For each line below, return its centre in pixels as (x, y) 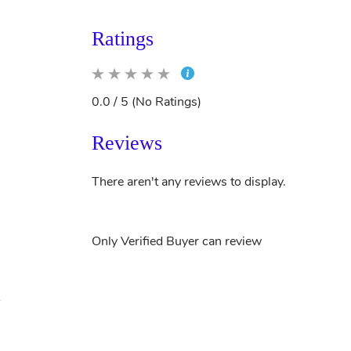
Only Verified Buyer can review (177, 241)
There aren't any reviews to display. (189, 182)
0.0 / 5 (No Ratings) (147, 102)
